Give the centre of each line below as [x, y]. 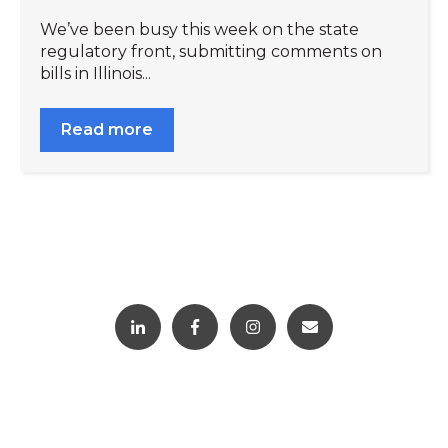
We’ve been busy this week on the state [199, 30]
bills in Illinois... [95, 74]
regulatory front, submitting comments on [211, 52]
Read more [107, 129]
